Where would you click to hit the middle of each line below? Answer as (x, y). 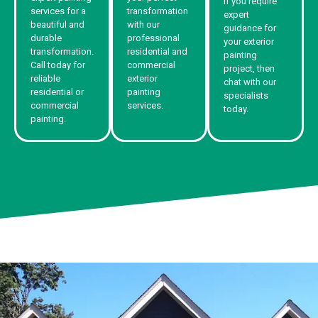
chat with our (250, 82)
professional (153, 38)
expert (236, 14)
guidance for (250, 28)
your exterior (249, 41)
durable (46, 38)
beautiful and (57, 24)
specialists (246, 95)
